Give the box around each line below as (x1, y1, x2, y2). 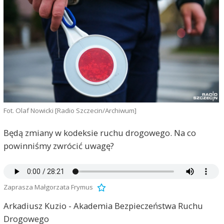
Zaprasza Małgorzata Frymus (3, 182, 93, 191)
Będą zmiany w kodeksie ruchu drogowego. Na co (3, 127, 196, 138)
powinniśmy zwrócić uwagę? (3, 140, 114, 151)
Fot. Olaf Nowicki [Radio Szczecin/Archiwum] (3, 105, 136, 115)
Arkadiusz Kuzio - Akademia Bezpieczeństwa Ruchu (3, 200, 203, 212)
